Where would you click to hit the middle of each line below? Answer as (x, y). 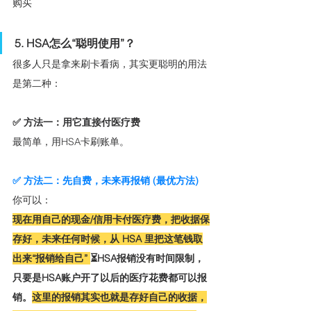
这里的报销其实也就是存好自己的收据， (119, 297)
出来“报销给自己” (51, 259)
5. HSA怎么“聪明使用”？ (75, 43)
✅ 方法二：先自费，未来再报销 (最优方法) (106, 181)
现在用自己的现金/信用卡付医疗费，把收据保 (111, 220)
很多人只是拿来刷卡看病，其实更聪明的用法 (110, 64)
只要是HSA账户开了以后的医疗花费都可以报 (110, 278)
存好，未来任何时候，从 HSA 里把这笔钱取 (108, 239)
